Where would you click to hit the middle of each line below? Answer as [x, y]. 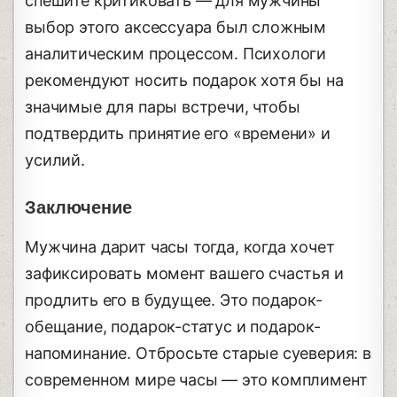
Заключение [79, 208]
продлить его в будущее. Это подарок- [174, 300]
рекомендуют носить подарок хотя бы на [184, 80]
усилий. [55, 160]
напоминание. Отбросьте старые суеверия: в [198, 353]
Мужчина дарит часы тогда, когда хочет [180, 246]
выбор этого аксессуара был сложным [176, 27]
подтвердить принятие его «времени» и [178, 133]
